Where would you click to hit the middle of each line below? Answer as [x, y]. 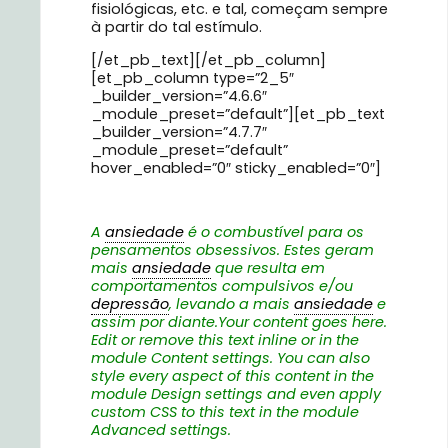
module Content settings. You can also [230, 358]
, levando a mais [231, 304]
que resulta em [268, 268]
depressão [130, 304]
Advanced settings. [161, 430]
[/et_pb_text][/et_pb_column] [208, 59]
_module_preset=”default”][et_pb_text [238, 113]
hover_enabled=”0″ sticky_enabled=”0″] [236, 167]
